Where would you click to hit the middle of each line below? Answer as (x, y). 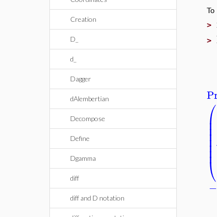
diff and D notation (97, 198)
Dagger (81, 79)
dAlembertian (90, 99)
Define (80, 138)
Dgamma (83, 158)
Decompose (88, 118)
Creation (83, 19)
